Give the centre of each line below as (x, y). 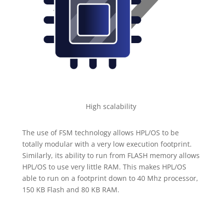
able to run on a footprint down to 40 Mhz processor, (110, 178)
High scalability (111, 107)
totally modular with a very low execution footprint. (107, 144)
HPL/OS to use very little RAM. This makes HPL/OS (104, 167)
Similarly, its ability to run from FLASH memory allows (111, 156)
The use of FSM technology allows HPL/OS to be (100, 133)
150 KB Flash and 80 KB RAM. (71, 190)
